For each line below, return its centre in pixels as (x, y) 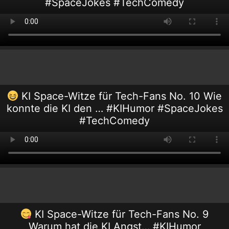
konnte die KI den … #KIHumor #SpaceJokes (114, 108)
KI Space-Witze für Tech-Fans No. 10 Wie (120, 96)
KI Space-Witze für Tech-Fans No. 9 (120, 214)
